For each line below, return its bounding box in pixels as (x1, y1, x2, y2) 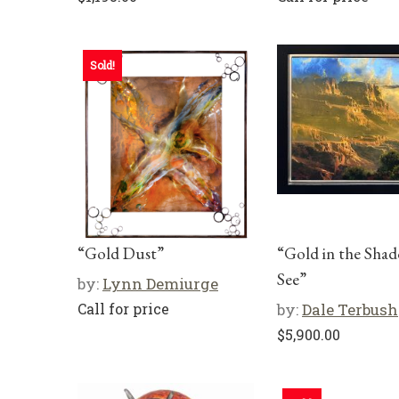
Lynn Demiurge (102, 273, 218, 294)
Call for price (77, 299, 169, 318)
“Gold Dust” (77, 242, 164, 265)
